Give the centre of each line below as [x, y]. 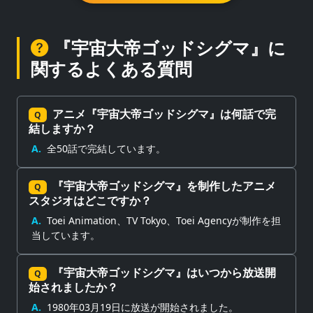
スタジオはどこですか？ [90, 201]
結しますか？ [62, 128]
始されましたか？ [73, 287]
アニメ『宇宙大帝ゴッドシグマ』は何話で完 [164, 114]
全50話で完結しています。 [106, 148]
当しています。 [66, 235]
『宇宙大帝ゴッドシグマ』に [170, 47]
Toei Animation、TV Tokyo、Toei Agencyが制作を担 [164, 221]
